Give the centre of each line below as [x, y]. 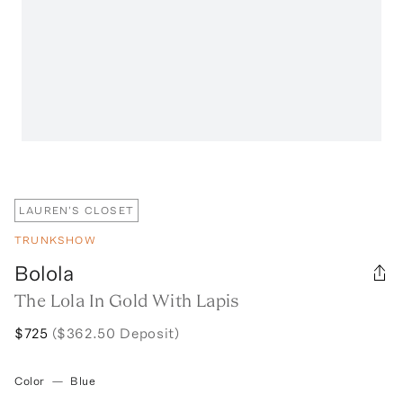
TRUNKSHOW [55, 240]
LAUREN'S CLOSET [76, 210]
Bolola [44, 273]
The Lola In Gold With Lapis [127, 300]
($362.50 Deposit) [116, 333]
